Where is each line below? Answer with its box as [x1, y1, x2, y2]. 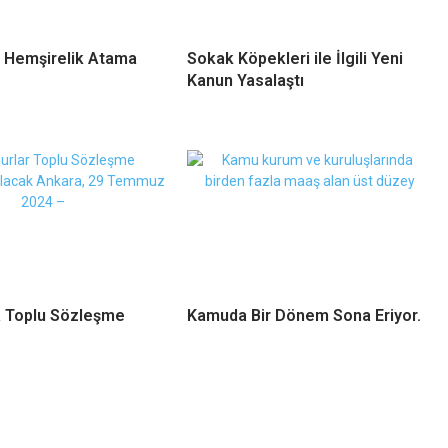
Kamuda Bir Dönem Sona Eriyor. [186, 306, 421, 326]
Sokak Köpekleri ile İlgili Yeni [186, 49, 403, 69]
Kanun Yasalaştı [186, 71, 304, 91]
